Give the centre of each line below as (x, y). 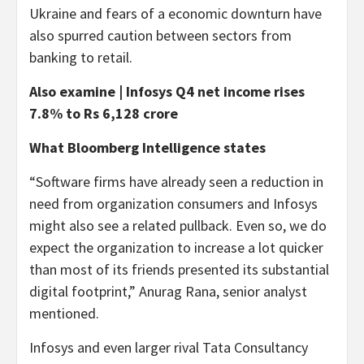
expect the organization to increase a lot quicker (176, 247)
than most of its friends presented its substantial (179, 269)
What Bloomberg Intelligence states (147, 147)
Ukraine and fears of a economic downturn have (175, 13)
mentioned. (66, 313)
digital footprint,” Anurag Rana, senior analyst (168, 291)
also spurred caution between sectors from (160, 35)
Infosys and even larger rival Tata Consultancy (169, 347)
